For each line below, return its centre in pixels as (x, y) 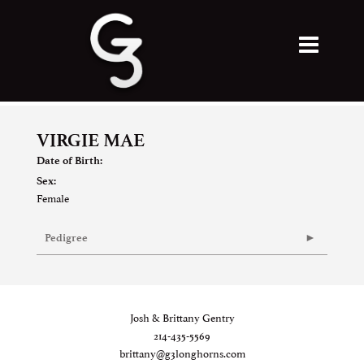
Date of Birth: (69, 160)
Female (53, 197)
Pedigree (66, 238)
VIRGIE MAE (91, 140)
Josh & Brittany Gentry (182, 317)
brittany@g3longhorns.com (182, 353)
